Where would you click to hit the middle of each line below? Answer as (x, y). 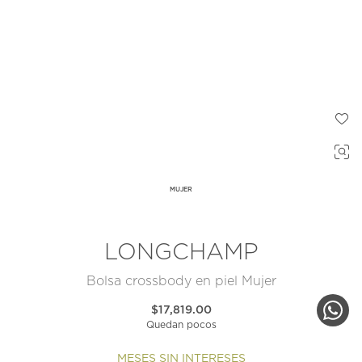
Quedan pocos (181, 325)
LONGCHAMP (181, 253)
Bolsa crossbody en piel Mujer (181, 282)
